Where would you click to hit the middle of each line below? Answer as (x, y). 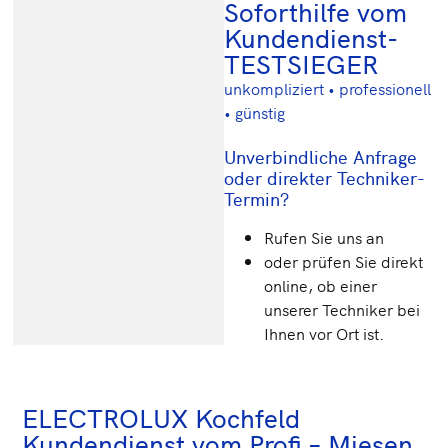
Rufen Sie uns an (324, 237)
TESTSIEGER (301, 62)
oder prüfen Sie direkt (343, 261)
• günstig (254, 111)
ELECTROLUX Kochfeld (161, 416)
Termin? (259, 199)
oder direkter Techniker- (324, 178)
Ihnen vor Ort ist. (324, 333)
